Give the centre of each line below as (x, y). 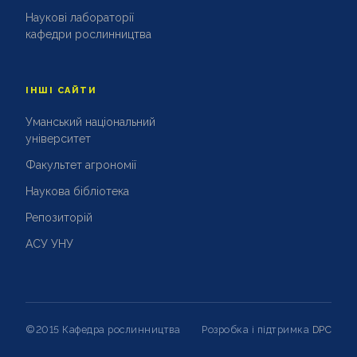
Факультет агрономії (81, 165)
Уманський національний (90, 122)
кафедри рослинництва (88, 34)
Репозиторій (59, 217)
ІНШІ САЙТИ (61, 90)
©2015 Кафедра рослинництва (103, 329)
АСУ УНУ (49, 243)
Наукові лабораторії (80, 17)
